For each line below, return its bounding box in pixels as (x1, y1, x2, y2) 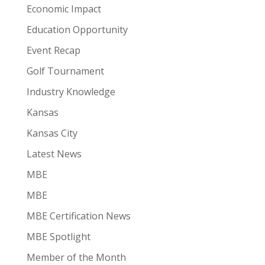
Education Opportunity (26, 23, 128, 37)
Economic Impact (26, 2, 101, 16)
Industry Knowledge (26, 85, 115, 99)
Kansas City (26, 127, 77, 140)
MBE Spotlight (26, 230, 91, 244)
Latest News (26, 147, 82, 161)
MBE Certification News (26, 209, 131, 223)
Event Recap (26, 44, 80, 57)
